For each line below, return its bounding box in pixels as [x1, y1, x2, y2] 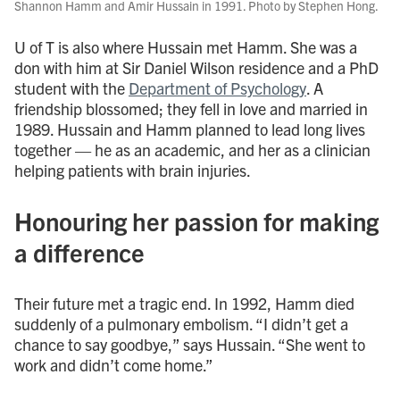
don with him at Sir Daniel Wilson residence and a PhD [14, 56, 379, 78]
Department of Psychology [129, 77, 306, 98]
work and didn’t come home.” [14, 354, 213, 375]
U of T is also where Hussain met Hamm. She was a [14, 36, 357, 57]
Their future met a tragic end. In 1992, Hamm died [14, 292, 354, 313]
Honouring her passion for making [14, 204, 379, 237]
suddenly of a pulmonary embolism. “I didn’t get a [14, 312, 348, 334]
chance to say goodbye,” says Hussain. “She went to [14, 333, 365, 354]
